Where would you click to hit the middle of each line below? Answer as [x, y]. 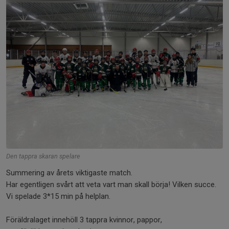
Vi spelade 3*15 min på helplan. [60, 196]
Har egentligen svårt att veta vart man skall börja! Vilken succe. [111, 184]
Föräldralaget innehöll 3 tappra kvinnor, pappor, [84, 220]
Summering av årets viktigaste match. [70, 173]
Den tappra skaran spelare [43, 156]
